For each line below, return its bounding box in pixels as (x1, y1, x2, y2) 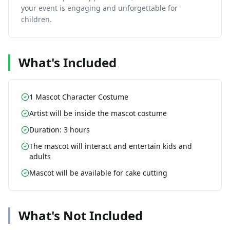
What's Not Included (18, 207, 143, 224)
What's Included (18, 54, 117, 71)
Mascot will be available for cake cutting (29, 168, 167, 178)
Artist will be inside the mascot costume (29, 108, 167, 118)
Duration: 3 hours (29, 125, 90, 135)
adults (29, 151, 51, 161)
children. (21, 14, 52, 24)
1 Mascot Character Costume (29, 92, 128, 102)
